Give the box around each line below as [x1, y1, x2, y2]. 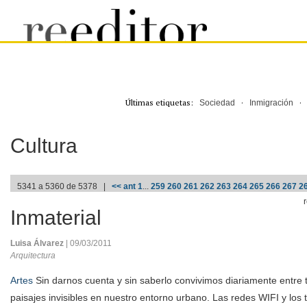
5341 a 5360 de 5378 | [17, 182, 112, 191]
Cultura [10, 134, 77, 157]
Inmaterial [10, 206, 101, 229]
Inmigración [249, 98, 293, 108]
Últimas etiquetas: [125, 97, 199, 108]
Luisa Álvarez [10, 238, 66, 248]
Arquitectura [10, 251, 56, 260]
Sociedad [199, 98, 235, 108]
